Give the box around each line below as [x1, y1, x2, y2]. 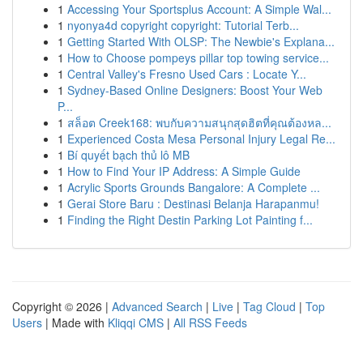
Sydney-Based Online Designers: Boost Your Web [67, 82, 322, 98]
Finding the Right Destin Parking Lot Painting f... [67, 211, 313, 228]
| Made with [42, 314, 108, 331]
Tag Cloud [243, 298, 296, 314]
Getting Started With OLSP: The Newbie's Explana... [67, 33, 335, 49]
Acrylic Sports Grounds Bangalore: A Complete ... [67, 179, 320, 195]
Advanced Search [112, 298, 203, 314]
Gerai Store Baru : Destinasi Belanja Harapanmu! [67, 195, 319, 211]
